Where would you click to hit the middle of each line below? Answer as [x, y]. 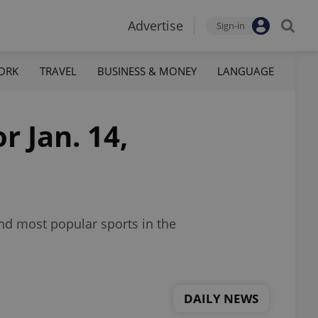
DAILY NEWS [221, 298]
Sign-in [231, 26]
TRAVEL [58, 71]
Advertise [155, 26]
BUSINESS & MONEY [147, 71]
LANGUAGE [245, 71]
